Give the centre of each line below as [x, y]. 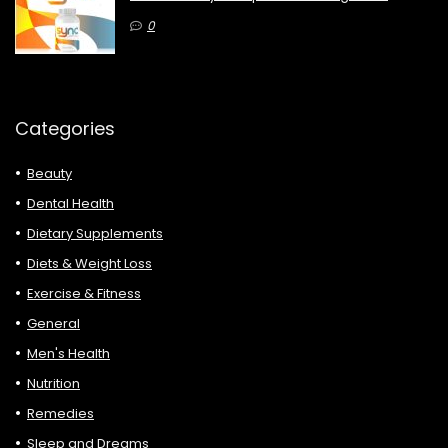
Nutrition [53, 383]
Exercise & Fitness [84, 293]
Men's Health [68, 353]
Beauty [49, 173]
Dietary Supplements [95, 233]
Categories [65, 128]
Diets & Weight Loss [89, 263]
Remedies [60, 413]
